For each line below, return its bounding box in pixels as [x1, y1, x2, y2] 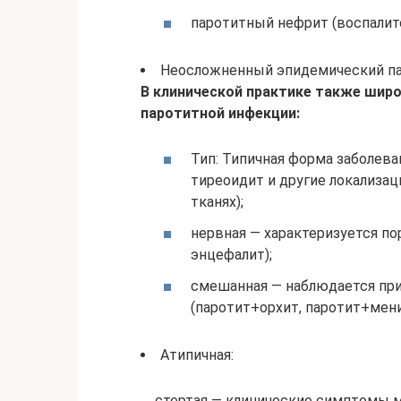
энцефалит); [191, 246, 272, 264]
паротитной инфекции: [141, 104, 300, 122]
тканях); [191, 192, 243, 210]
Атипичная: [160, 346, 234, 364]
